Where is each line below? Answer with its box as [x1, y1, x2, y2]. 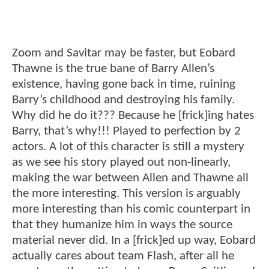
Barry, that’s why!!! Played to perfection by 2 [12, 125, 241, 138]
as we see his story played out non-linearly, [12, 156, 231, 169]
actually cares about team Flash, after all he [12, 250, 234, 263]
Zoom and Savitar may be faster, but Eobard [12, 47, 235, 60]
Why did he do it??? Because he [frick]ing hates [12, 109, 254, 122]
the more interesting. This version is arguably [12, 187, 241, 201]
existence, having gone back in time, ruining [12, 78, 235, 91]
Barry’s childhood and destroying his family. [12, 94, 235, 107]
